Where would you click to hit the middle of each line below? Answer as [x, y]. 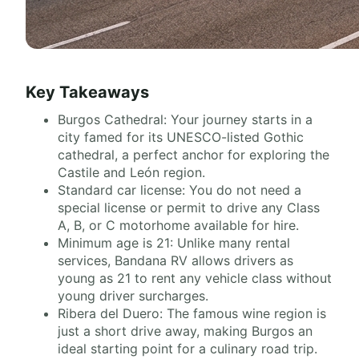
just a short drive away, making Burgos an [185, 331]
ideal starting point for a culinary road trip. [188, 349]
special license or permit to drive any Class [189, 208]
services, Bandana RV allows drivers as [175, 260]
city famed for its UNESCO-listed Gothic [181, 137]
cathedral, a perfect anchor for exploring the [194, 155]
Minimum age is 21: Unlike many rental [174, 243]
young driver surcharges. [133, 296]
